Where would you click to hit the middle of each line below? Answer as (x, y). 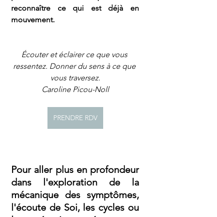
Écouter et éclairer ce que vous (75, 54)
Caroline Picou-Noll (75, 89)
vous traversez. (75, 78)
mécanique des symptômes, (75, 195)
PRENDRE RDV (75, 118)
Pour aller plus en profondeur (75, 170)
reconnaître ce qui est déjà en (75, 8)
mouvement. (33, 20)
